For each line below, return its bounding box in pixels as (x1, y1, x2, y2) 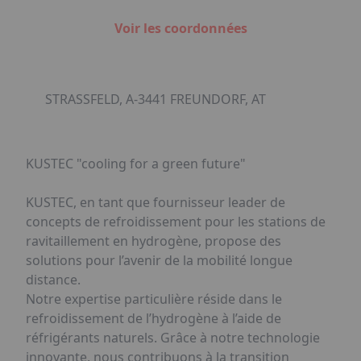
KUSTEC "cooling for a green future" (26, 155, 246, 172)
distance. (26, 271, 81, 288)
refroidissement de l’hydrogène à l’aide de (26, 309, 281, 327)
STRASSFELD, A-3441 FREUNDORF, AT (45, 90, 266, 108)
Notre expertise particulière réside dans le (26, 290, 282, 308)
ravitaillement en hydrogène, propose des (26, 232, 281, 250)
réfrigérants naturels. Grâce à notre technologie (26, 329, 320, 346)
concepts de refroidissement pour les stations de (26, 213, 326, 230)
